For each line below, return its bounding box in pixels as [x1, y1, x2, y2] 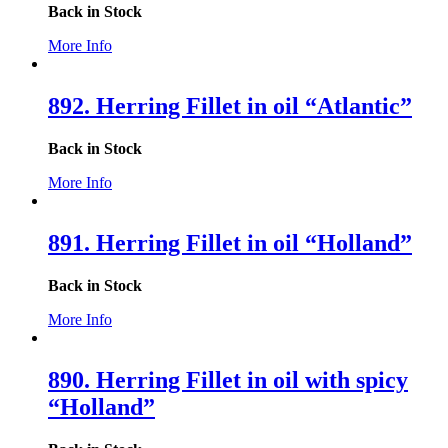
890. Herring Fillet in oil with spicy [48, 366, 408, 393]
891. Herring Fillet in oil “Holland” [48, 230, 412, 256]
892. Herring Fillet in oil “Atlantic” [48, 93, 412, 120]
